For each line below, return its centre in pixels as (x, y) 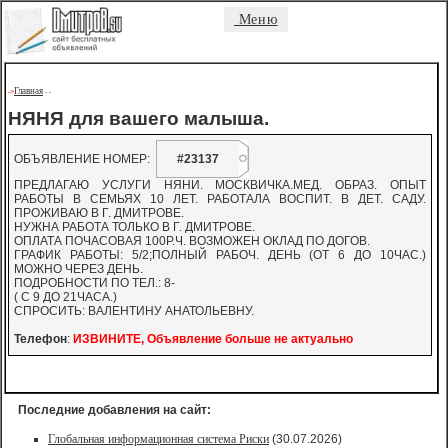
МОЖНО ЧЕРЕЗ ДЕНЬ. (78, 269)
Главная (28, 91)
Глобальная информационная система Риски (158, 439)
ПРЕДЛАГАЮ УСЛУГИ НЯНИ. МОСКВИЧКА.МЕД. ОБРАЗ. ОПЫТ (220, 185)
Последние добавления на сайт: (114, 410)
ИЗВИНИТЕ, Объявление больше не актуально (213, 339)
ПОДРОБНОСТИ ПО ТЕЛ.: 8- (94, 283)
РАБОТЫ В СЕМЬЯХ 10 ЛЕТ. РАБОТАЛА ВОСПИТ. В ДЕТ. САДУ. (220, 199)
